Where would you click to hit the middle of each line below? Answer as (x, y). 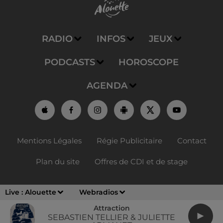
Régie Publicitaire (129, 141)
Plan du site (57, 162)
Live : (15, 192)
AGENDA (107, 86)
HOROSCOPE (149, 62)
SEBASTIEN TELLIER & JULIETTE (111, 217)
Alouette (41, 192)
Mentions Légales (49, 141)
